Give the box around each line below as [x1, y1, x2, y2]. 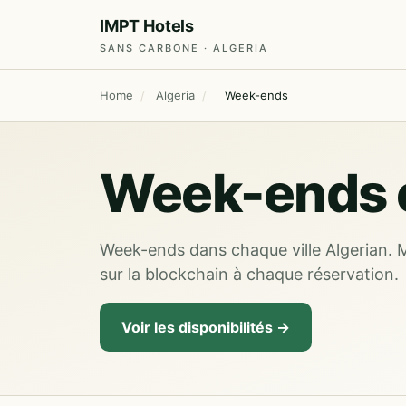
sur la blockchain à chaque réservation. [100, 265, 399, 284]
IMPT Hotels [100, 16, 195, 35]
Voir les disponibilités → [121, 318, 290, 336]
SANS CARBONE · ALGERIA [100, 42, 268, 54]
